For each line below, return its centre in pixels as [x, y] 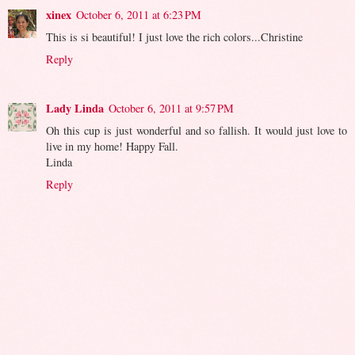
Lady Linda [75, 109]
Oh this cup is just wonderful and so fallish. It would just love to [197, 131]
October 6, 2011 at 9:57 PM [171, 109]
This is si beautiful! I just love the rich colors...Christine [174, 37]
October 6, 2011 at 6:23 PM [139, 15]
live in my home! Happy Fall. [112, 147]
